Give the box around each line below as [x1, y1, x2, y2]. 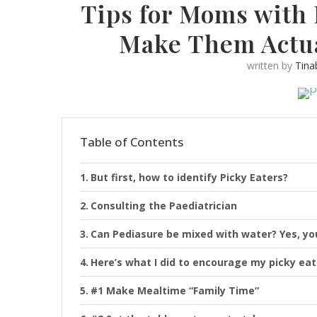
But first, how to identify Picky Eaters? [90, 171, 288, 184]
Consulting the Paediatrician [90, 199, 237, 212]
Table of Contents [80, 134, 183, 150]
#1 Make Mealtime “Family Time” [90, 284, 259, 297]
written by [247, 59, 296, 72]
